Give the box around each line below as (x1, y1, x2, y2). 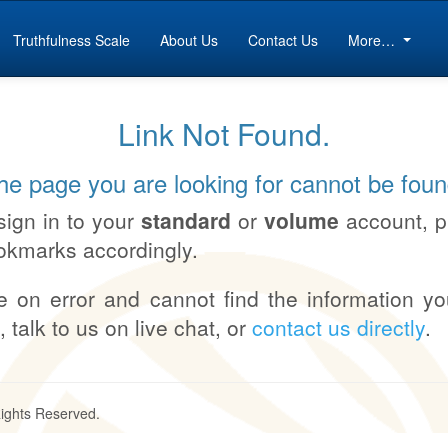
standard (141, 205, 238, 235)
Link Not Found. (118, 112, 330, 155)
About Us (160, 29, 219, 50)
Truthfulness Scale (13, 29, 131, 50)
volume (264, 205, 339, 235)
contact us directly (252, 312, 425, 342)
